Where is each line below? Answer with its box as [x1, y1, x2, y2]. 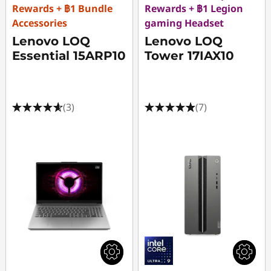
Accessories [12, 16, 67, 30]
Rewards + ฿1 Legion [145, 2, 244, 15]
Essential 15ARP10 [12, 48, 126, 63]
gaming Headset [145, 16, 224, 30]
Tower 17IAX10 [145, 48, 235, 63]
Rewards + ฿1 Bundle [12, 2, 113, 15]
